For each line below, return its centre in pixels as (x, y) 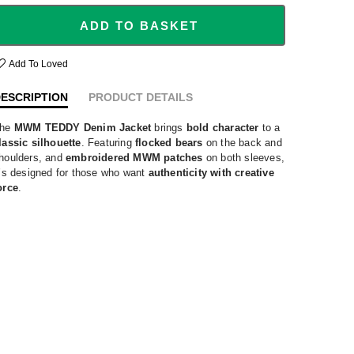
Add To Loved (38, 64)
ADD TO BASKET (139, 25)
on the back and (242, 142)
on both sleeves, (244, 157)
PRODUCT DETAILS (141, 97)
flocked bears (169, 142)
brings (169, 127)
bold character (222, 127)
